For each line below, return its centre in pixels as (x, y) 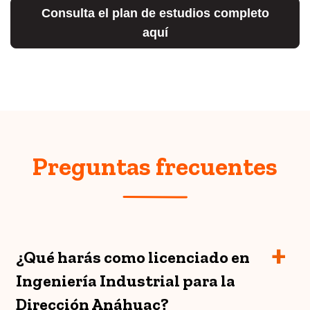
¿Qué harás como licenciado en (133, 257)
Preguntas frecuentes (155, 167)
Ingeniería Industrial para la (126, 281)
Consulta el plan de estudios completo (155, 13)
